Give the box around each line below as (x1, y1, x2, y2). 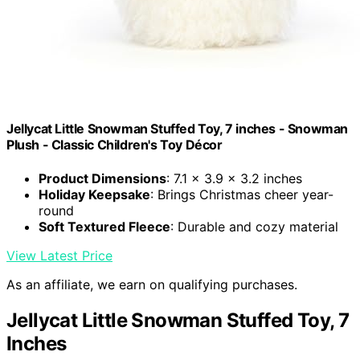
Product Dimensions (39, 170, 166, 186)
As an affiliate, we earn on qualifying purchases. (6, 276, 297, 292)
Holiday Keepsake (39, 186, 150, 202)
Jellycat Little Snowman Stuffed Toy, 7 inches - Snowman (6, 121, 349, 137)
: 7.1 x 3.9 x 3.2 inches (166, 170, 302, 186)
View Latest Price (6, 247, 112, 264)
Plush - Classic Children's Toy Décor (6, 137, 223, 153)
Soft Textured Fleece (39, 218, 170, 235)
